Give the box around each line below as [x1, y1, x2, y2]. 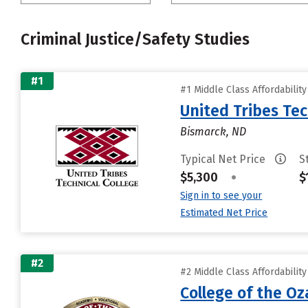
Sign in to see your [180, 190, 263, 201]
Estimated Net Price [180, 207, 268, 219]
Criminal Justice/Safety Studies [21, 30, 250, 49]
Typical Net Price [180, 153, 269, 166]
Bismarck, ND [180, 125, 247, 138]
